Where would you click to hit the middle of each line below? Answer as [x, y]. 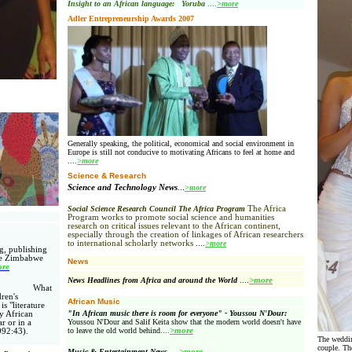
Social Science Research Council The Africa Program [156, 209]
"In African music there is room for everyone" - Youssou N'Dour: [177, 313]
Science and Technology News [123, 187]
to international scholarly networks [130, 243]
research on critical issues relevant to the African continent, [174, 226]
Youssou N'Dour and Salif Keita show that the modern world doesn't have [184, 322]
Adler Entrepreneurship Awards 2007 [132, 18]
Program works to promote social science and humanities [171, 217]
